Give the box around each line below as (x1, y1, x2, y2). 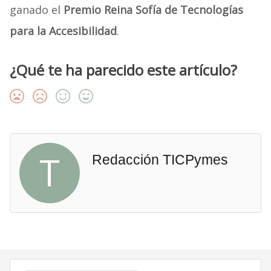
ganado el (9, 2, 64, 18)
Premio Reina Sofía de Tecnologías (63, 2, 243, 18)
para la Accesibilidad (9, 24, 117, 39)
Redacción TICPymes (91, 152, 228, 168)
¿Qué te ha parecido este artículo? (9, 60, 237, 80)
